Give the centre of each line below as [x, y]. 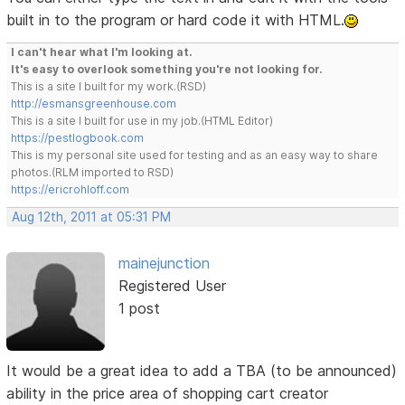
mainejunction [164, 264]
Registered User [172, 286]
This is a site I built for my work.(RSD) [109, 87]
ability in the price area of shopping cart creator [168, 393]
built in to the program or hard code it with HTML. [176, 20]
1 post [139, 309]
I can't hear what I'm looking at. [102, 52]
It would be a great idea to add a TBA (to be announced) [202, 370]
